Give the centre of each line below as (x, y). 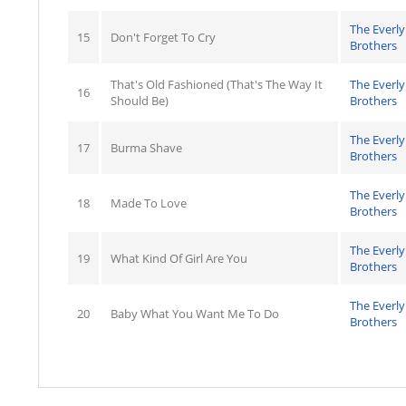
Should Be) (140, 101)
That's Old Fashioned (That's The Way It (217, 84)
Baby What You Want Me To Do (195, 314)
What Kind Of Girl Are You (179, 258)
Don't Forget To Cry (163, 37)
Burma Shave (146, 148)
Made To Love (149, 203)
